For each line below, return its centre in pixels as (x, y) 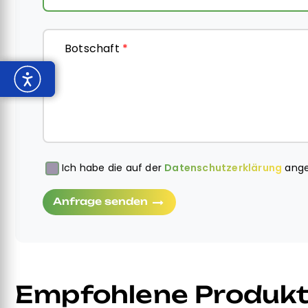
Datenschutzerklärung (223, 168)
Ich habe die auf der (113, 168)
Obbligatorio (73, 169)
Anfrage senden (102, 201)
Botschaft (93, 48)
